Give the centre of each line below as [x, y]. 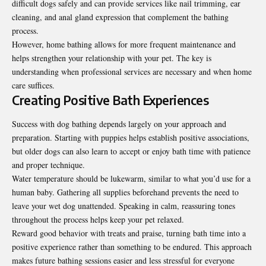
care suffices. [33, 85]
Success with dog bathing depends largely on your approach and [119, 123]
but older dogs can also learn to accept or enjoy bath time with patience [131, 151]
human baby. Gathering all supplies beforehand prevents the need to [125, 192]
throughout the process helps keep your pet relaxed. [98, 219]
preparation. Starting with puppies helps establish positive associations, [131, 137]
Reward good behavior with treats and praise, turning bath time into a [129, 233]
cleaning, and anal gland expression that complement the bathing [120, 17]
